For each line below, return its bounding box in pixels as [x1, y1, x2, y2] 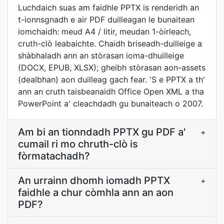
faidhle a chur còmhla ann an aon [18, 186, 173, 198]
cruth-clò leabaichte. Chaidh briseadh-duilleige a [18, 38, 202, 48]
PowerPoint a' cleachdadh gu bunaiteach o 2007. [18, 98, 203, 108]
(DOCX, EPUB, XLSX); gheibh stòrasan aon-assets [18, 62, 205, 72]
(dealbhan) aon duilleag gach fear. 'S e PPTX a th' [18, 74, 205, 84]
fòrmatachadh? [18, 150, 90, 162]
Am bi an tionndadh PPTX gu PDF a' [18, 126, 185, 138]
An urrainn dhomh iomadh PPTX [18, 174, 170, 186]
